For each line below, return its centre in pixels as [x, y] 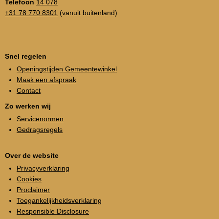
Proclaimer [33, 189]
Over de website [32, 155]
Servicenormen [40, 119]
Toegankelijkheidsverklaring [59, 200]
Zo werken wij [28, 106]
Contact [29, 90]
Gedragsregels [40, 129]
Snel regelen [26, 56]
